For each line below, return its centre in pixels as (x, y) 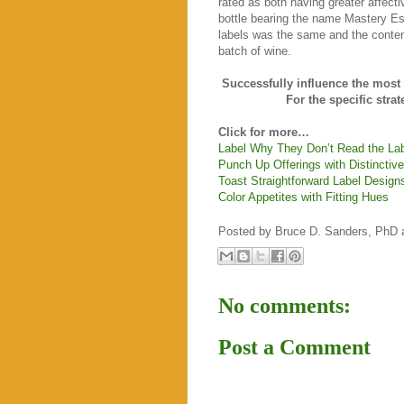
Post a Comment (294, 348)
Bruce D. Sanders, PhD (336, 232)
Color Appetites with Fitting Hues (303, 197)
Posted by (247, 232)
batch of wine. (255, 50)
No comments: (285, 305)
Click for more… (264, 132)
